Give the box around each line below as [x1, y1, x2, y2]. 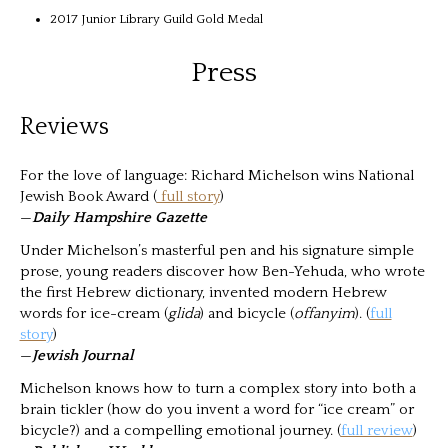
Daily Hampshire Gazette [31, 208, 207, 226]
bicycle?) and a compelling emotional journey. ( [19, 421, 341, 439]
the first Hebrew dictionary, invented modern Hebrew [19, 283, 387, 301]
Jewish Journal [31, 346, 133, 364]
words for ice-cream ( [19, 304, 168, 322]
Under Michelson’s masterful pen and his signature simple [19, 241, 414, 259]
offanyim [293, 304, 355, 322]
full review [340, 421, 413, 439]
